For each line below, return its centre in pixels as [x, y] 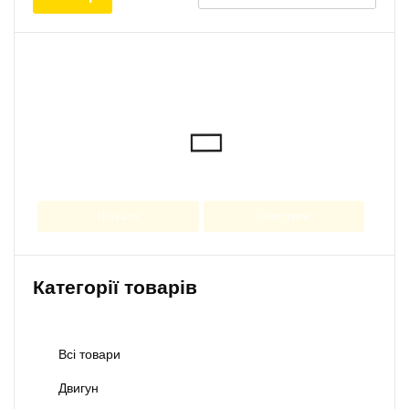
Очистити [284, 216]
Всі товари [89, 355]
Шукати [118, 216]
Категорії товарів [115, 288]
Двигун [79, 388]
